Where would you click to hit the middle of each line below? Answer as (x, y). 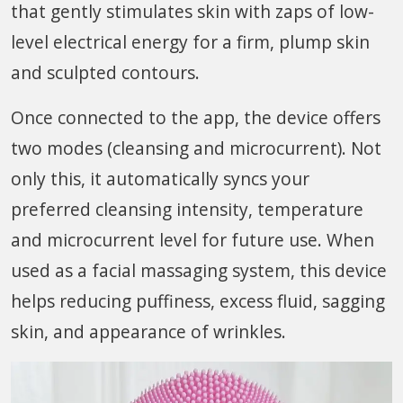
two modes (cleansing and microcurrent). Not (196, 148)
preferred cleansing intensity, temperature (187, 209)
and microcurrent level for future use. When (193, 239)
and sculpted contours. (105, 72)
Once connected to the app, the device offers (196, 117)
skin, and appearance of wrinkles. (148, 331)
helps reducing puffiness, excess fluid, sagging (198, 300)
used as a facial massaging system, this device (199, 270)
